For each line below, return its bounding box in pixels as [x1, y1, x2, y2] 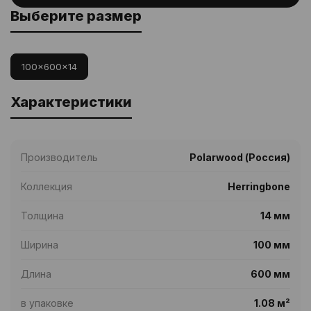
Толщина [21, 210, 64, 221]
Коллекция [21, 180, 72, 192]
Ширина [21, 239, 58, 251]
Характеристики [10, 94, 132, 110]
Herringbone [228, 180, 290, 192]
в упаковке [21, 297, 74, 309]
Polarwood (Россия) [190, 151, 290, 163]
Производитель [21, 151, 98, 163]
